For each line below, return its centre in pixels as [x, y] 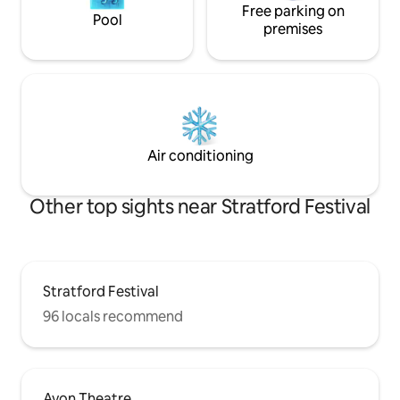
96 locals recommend [113, 316]
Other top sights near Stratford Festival [200, 206]
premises [293, 29]
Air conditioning [200, 155]
